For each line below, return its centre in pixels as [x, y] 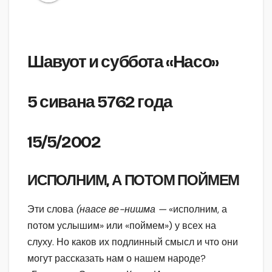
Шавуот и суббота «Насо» [123, 62]
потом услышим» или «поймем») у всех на [122, 226]
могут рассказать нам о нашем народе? [117, 259]
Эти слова [52, 209]
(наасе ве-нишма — [122, 209]
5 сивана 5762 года [100, 102]
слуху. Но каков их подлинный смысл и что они [133, 242]
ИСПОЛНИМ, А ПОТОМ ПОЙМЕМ [134, 181]
